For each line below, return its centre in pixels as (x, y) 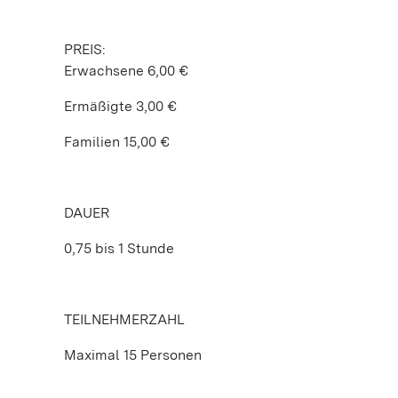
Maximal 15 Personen (133, 355)
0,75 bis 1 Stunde (119, 248)
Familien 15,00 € (117, 142)
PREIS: (85, 49)
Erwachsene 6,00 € (126, 71)
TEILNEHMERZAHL (124, 319)
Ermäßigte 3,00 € (120, 106)
